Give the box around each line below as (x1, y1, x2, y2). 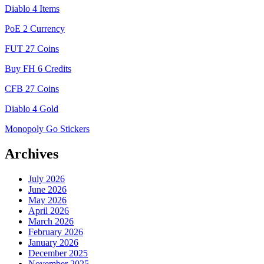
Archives (5, 146, 58, 162)
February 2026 (28, 227, 83, 237)
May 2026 (28, 195, 67, 205)
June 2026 (28, 184, 67, 194)
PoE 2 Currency (5, 24, 65, 34)
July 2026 (28, 174, 65, 184)
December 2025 (28, 248, 88, 258)
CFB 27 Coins (5, 84, 59, 94)
